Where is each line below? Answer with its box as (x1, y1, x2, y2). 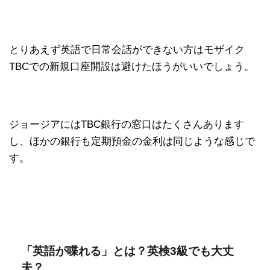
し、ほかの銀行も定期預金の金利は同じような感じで (9, 135, 255, 147)
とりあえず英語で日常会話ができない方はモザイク (9, 43, 245, 55)
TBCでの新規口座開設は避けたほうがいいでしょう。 (9, 60, 254, 72)
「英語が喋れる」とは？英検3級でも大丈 (21, 244, 234, 257)
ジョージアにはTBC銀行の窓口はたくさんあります (9, 118, 244, 130)
